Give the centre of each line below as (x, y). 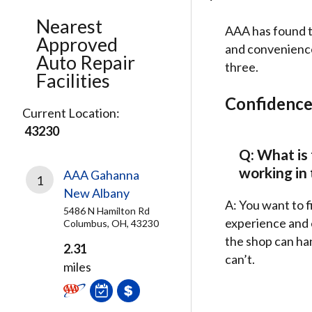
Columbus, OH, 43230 (111, 223)
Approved (77, 44)
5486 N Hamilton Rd (107, 211)
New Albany (96, 193)
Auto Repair (86, 62)
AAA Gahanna (101, 175)
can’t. (240, 259)
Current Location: (71, 113)
